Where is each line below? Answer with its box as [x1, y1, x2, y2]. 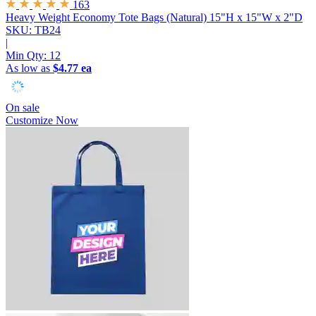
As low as [6, 62, 53, 75]
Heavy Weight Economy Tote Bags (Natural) [6, 11, 207, 24]
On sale [6, 102, 39, 114]
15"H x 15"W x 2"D [209, 11, 303, 24]
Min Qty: [6, 49, 49, 62]
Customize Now [6, 114, 78, 127]
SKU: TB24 [6, 24, 61, 37]
